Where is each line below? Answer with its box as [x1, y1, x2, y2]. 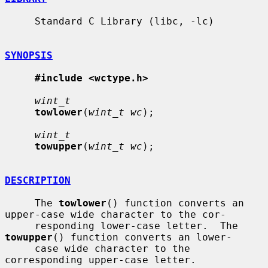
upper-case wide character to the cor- [5, 208, 226, 220]
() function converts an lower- [53, 231, 232, 243]
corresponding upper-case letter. [5, 254, 196, 266]
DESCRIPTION [5, 174, 71, 186]
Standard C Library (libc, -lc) [5, 15, 35, 27]
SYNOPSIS [5, 49, 53, 61]
